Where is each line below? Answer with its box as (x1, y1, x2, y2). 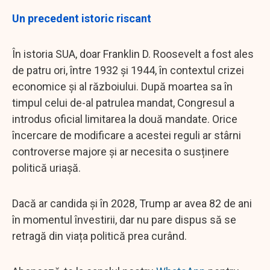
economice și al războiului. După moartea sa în (12, 80, 233, 93)
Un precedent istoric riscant (12, 11, 151, 25)
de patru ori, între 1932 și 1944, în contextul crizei (12, 63, 244, 77)
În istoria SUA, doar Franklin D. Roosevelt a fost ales (12, 47, 254, 60)
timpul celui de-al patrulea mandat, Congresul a (12, 96, 234, 109)
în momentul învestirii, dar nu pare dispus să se (12, 213, 236, 226)
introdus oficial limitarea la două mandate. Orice (12, 112, 237, 125)
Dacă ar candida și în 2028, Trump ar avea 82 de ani (12, 196, 252, 210)
